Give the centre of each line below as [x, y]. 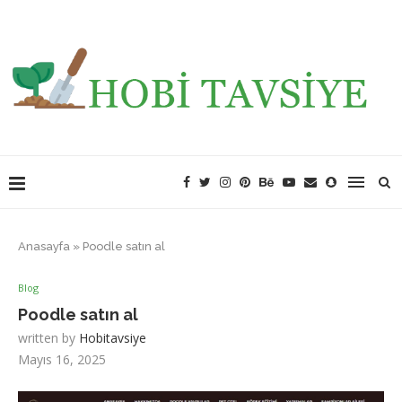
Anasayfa [44, 246]
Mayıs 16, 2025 [62, 359]
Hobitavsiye [113, 338]
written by [48, 338]
